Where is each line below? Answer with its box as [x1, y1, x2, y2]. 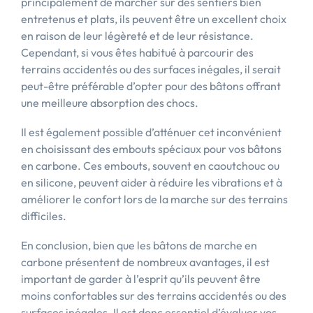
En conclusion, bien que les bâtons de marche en [21, 238, 257, 252]
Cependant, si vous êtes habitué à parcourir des [21, 45, 254, 59]
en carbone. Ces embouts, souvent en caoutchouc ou [21, 159, 279, 173]
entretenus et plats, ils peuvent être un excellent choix [21, 12, 286, 26]
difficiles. [21, 209, 66, 223]
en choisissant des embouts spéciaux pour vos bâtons [21, 142, 282, 156]
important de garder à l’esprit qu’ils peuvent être [21, 272, 261, 286]
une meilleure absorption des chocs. [21, 96, 198, 110]
